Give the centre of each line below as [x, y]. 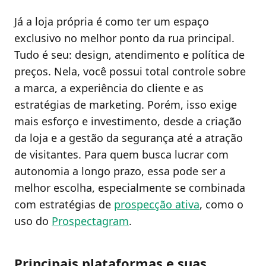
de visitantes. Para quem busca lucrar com [121, 155]
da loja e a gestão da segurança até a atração [129, 138]
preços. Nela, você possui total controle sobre [130, 72]
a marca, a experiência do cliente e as [109, 88]
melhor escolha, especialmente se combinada [130, 188]
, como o [221, 205]
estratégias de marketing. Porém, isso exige [126, 105]
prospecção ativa [157, 205]
